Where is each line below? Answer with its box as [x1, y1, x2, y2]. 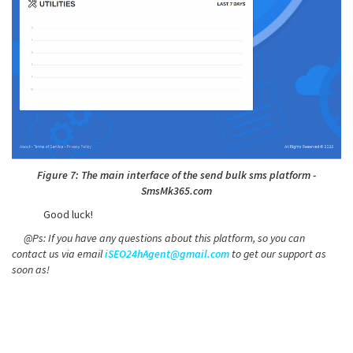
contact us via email [12, 246, 105, 261]
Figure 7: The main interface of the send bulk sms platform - [37, 167, 316, 182]
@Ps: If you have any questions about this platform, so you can [12, 230, 305, 245]
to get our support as [229, 246, 326, 261]
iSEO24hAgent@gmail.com [105, 246, 229, 261]
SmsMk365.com [141, 183, 212, 198]
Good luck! [43, 206, 93, 221]
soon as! [12, 262, 50, 277]
